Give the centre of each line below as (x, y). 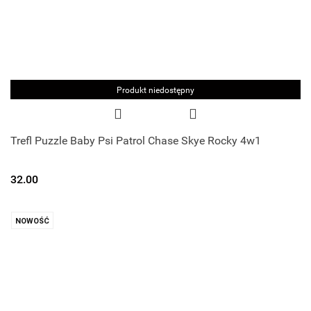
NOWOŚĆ (32, 221)
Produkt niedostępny (155, 91)
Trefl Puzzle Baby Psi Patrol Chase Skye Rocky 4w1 (136, 141)
